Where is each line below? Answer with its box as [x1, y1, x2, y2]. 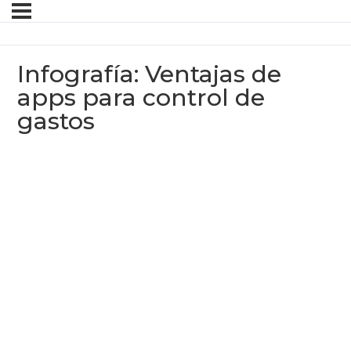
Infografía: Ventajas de [17, 60, 282, 89]
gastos [17, 107, 96, 136]
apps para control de [17, 83, 266, 113]
